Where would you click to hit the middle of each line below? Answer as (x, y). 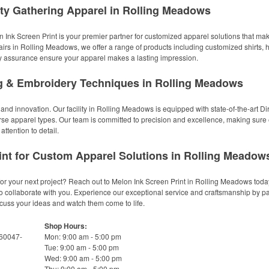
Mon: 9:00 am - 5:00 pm (83, 236)
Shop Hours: (66, 226)
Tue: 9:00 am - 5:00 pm (82, 247)
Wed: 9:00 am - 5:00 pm (83, 258)
